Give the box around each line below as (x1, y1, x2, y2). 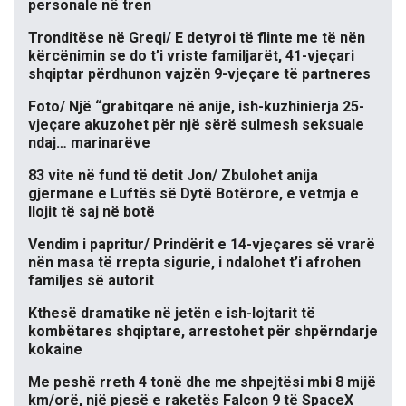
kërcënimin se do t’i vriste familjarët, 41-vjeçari (28, 47, 354, 65)
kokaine (28, 341, 82, 359)
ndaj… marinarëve (28, 134, 150, 152)
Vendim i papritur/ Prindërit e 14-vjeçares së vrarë (28, 236, 375, 254)
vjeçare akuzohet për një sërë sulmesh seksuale (28, 116, 364, 134)
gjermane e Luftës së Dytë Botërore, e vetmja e (28, 185, 359, 203)
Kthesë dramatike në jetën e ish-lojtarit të (28, 304, 315, 323)
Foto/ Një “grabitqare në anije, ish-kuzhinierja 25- (28, 98, 364, 116)
